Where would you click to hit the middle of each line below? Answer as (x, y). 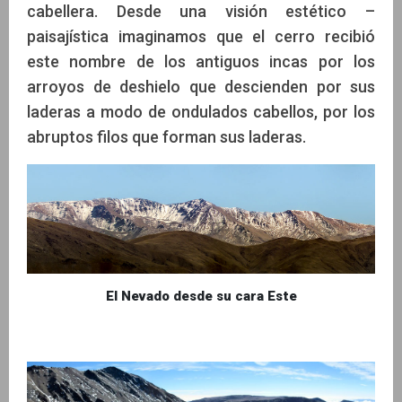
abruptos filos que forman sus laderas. (166, 137)
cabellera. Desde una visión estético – (201, 12)
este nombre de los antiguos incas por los (201, 62)
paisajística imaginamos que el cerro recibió (201, 37)
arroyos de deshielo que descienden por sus (201, 87)
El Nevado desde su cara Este (201, 297)
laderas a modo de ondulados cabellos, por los (201, 112)
